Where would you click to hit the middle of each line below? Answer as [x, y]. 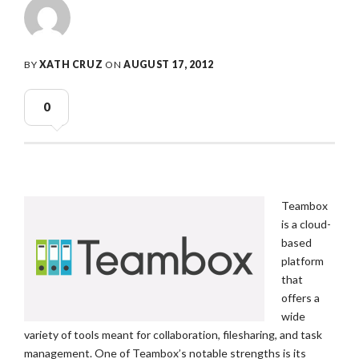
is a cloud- [306, 224]
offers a [301, 298]
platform [303, 261]
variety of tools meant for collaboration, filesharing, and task [173, 335]
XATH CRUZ [71, 65]
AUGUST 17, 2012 [169, 65]
